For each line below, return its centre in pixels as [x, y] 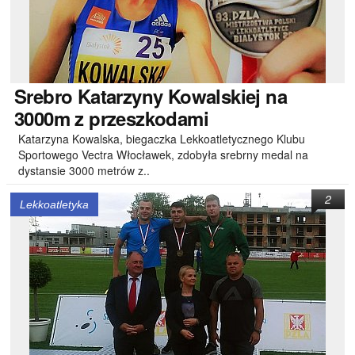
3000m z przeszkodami [111, 118]
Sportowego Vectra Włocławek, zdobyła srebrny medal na [163, 155]
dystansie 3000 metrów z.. [84, 170]
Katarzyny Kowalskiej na [180, 96]
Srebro [44, 96]
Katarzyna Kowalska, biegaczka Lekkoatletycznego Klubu [162, 139]
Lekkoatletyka [54, 204]
